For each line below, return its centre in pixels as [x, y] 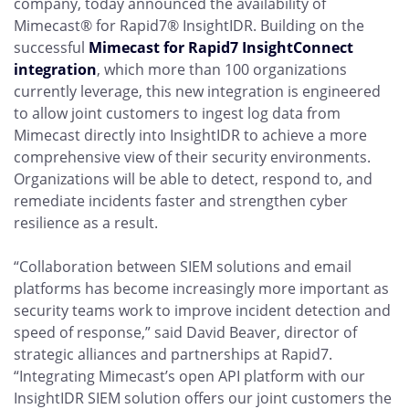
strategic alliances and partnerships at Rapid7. [173, 354]
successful [51, 47]
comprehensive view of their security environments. [192, 157]
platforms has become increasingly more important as [201, 288]
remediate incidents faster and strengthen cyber [181, 201]
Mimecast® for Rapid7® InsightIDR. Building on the [189, 26]
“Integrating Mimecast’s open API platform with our [189, 376]
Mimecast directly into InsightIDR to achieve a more [190, 135]
